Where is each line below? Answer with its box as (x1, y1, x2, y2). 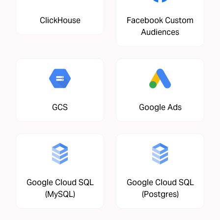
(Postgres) (141, 189, 179, 200)
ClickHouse (39, 15, 81, 26)
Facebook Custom (127, 15, 193, 26)
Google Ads (138, 102, 182, 113)
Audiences (141, 27, 179, 38)
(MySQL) (45, 189, 75, 200)
